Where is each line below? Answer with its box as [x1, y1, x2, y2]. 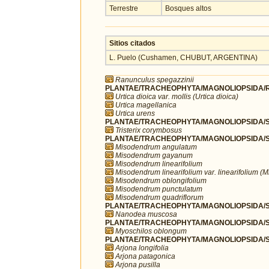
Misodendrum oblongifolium [115, 177, 207, 186]
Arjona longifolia [115, 244, 169, 253]
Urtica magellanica [115, 101, 177, 110]
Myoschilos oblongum [115, 227, 187, 236]
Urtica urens [115, 109, 155, 118]
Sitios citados [109, 38, 156, 47]
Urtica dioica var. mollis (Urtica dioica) [115, 92, 238, 101]
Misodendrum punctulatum [115, 185, 202, 194]
